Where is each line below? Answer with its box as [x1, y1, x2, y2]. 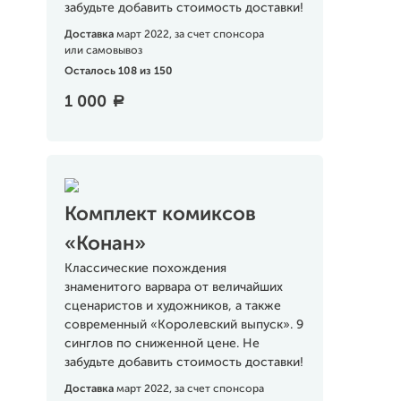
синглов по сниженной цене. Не [64, 337, 260, 350]
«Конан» [64, 235, 146, 254]
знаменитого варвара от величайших [64, 281, 283, 294]
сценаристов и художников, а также [64, 300, 281, 312]
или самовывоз [64, 46, 142, 56]
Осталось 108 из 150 [64, 66, 173, 77]
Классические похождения [64, 262, 226, 275]
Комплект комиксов [64, 205, 256, 225]
